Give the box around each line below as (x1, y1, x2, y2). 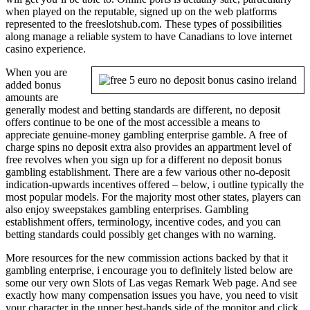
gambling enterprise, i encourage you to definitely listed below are (6, 264, 293, 276)
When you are (6, 66, 67, 78)
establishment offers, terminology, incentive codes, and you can (6, 215, 281, 228)
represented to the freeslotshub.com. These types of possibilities (6, 17, 282, 30)
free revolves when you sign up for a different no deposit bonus (6, 153, 282, 165)
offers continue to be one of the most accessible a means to (6, 116, 260, 128)
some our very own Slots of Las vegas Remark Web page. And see (6, 276, 297, 289)
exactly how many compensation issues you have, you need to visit (6, 289, 298, 301)
